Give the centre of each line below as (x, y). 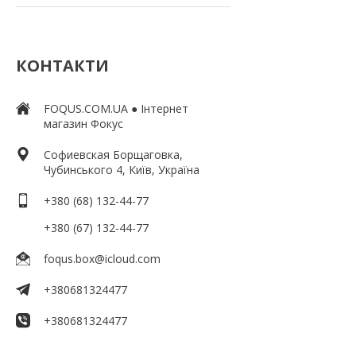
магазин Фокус (83, 123)
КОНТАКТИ (62, 65)
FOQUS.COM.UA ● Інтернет (116, 108)
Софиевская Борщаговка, (113, 154)
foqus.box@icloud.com (102, 258)
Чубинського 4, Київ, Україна (122, 169)
